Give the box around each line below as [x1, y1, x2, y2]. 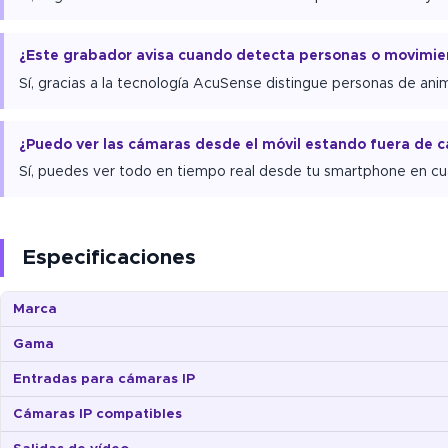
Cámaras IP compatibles [13, 407, 182, 422]
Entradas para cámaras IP [13, 372, 195, 387]
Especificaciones [22, 247, 196, 269]
